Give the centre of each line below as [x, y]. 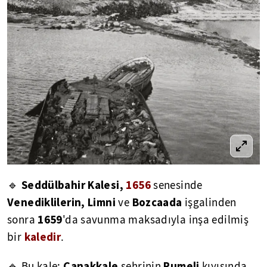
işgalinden [210, 203]
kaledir [43, 237]
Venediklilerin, [46, 202]
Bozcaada [158, 202]
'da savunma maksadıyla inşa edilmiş [156, 220]
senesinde [178, 185]
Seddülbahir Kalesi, [72, 185]
